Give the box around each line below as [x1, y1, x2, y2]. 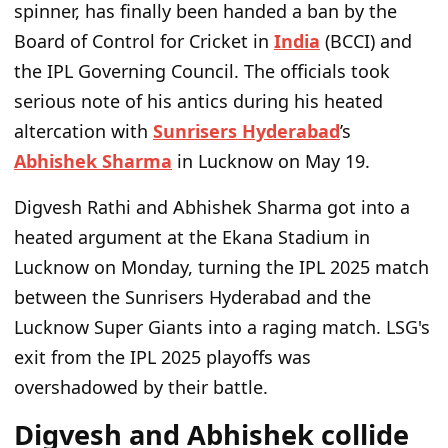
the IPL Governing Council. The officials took [14, 58, 390, 83]
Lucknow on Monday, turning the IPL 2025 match [14, 254, 429, 279]
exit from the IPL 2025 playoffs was [14, 344, 311, 369]
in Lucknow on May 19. [172, 148, 370, 173]
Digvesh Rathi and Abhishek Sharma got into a [14, 194, 410, 219]
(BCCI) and [320, 28, 412, 53]
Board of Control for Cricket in [14, 28, 274, 53]
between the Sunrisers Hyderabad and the [14, 284, 371, 309]
